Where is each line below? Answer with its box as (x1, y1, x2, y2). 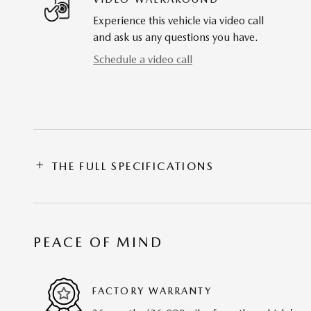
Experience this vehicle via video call (93, 14, 264, 28)
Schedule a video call (93, 53, 192, 67)
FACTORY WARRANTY (92, 285, 212, 296)
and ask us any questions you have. (93, 31, 258, 44)
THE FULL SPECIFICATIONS (51, 160, 215, 174)
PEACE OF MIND (33, 234, 163, 251)
